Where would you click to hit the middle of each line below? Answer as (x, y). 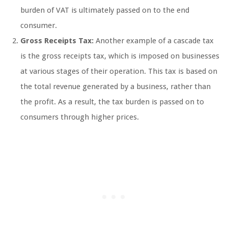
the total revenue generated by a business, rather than (116, 87)
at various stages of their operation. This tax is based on (119, 72)
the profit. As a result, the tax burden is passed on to (112, 102)
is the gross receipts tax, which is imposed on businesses (120, 56)
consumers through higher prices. (80, 117)
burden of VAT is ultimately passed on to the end (105, 10)
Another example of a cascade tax (154, 41)
